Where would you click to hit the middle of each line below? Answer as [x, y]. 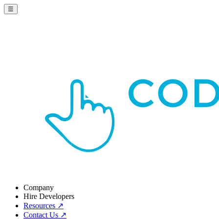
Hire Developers [49, 196]
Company [39, 187]
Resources [40, 206]
